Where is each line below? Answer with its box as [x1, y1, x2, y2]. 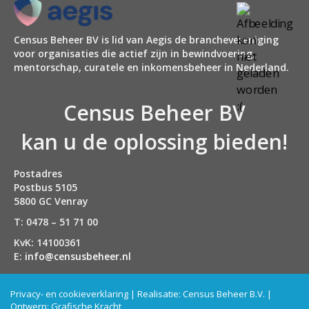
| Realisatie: [128, 288, 183, 301]
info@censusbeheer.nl [25, 250, 131, 263]
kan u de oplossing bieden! [21, 128, 288, 157]
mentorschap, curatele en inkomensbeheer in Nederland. [14, 61, 289, 74]
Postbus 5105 [14, 181, 77, 195]
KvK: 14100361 [14, 236, 81, 250]
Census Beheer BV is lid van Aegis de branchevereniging [14, 33, 279, 47]
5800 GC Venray [14, 195, 88, 208]
